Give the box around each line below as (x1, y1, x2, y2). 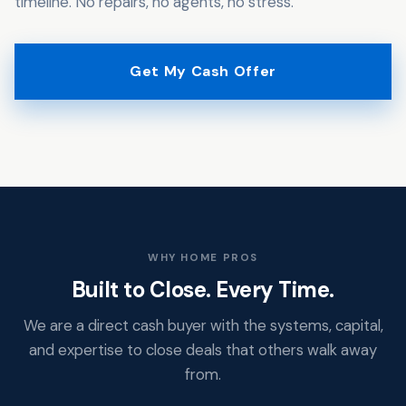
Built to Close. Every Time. (71, 275, 335, 304)
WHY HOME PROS (148, 250, 258, 265)
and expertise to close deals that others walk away (29, 339, 377, 360)
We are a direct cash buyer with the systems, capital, (23, 314, 383, 335)
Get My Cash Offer (130, 62, 276, 82)
